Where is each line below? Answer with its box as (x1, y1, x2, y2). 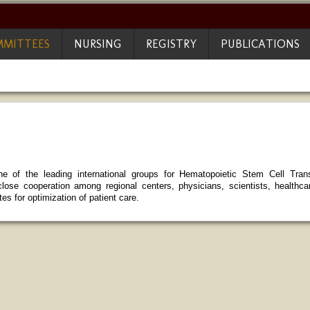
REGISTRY (146, 37, 197, 51)
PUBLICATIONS (221, 37, 300, 51)
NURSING (74, 37, 122, 51)
